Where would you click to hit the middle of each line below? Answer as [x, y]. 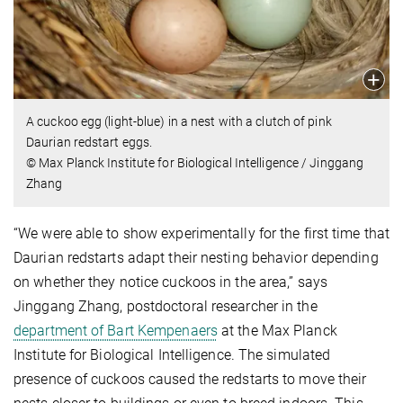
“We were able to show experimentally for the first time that [202, 233]
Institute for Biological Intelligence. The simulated [172, 354]
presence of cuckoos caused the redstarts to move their [190, 379]
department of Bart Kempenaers [116, 330]
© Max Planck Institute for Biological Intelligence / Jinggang [195, 162]
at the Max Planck [277, 330]
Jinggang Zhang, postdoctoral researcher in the [166, 306]
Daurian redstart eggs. [90, 142]
